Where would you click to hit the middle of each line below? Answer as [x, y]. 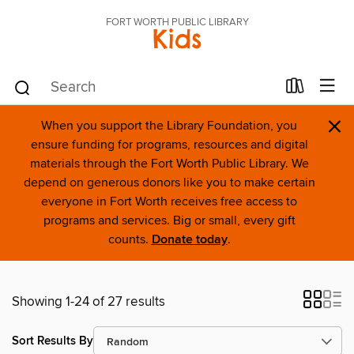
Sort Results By [53, 341]
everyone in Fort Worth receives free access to [169, 201]
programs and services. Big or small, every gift [169, 220]
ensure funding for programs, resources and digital [169, 145]
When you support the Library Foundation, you [169, 126]
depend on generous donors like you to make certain [169, 183]
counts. [130, 239]
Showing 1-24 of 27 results [88, 302]
